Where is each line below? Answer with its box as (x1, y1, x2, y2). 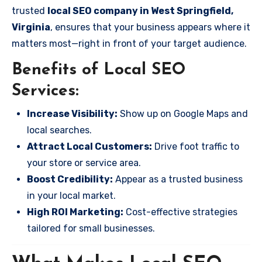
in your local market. (27, 189, 116, 201)
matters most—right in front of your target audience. (12, 38, 247, 49)
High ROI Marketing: (27, 206, 123, 218)
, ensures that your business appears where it (50, 22, 250, 33)
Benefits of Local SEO (12, 62, 185, 78)
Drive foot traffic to (152, 140, 239, 152)
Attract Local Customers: (27, 140, 152, 152)
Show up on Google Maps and (118, 108, 248, 119)
